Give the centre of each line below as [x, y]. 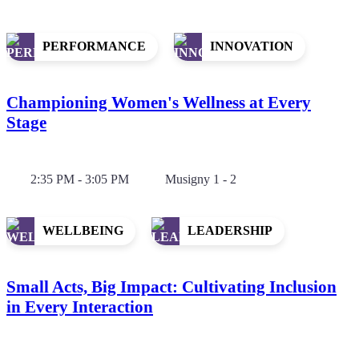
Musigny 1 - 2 [201, 179]
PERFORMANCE [94, 46]
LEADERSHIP [230, 231]
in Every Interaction [80, 307]
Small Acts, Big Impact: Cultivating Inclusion [171, 286]
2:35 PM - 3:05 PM [80, 179]
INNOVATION [252, 46]
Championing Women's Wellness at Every [159, 102]
